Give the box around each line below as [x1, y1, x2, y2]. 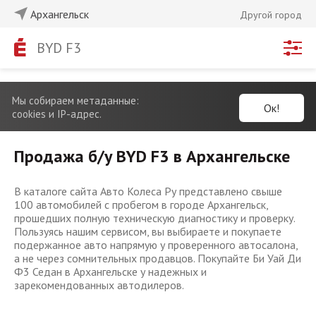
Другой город [240, 8, 302, 21]
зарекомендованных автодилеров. [14, 278, 184, 292]
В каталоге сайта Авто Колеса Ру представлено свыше [14, 184, 282, 198]
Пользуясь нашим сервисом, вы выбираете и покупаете [14, 224, 281, 238]
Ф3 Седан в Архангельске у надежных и [14, 265, 207, 279]
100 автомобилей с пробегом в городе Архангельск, [14, 197, 268, 212]
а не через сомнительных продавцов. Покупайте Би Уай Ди [14, 251, 301, 265]
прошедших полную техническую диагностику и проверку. [14, 211, 295, 225]
